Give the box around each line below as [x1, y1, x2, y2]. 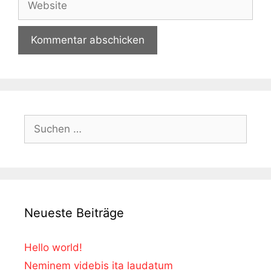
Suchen [24, 115, 60, 128]
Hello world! [24, 241, 82, 253]
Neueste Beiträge [24, 205, 124, 220]
